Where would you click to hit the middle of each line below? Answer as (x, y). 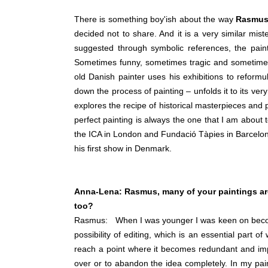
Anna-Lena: (99, 192)
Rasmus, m (147, 192)
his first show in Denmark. (125, 149)
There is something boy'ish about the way (155, 19)
